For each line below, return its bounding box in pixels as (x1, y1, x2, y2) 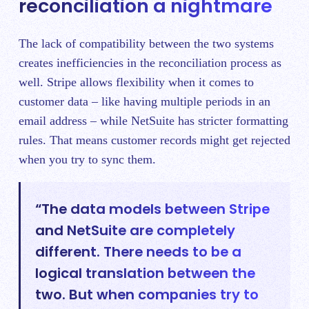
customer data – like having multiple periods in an (19, 94, 270, 108)
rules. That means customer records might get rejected (19, 132, 290, 147)
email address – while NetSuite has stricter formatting (19, 113, 288, 128)
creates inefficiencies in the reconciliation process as (19, 55, 281, 70)
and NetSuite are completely (35, 221, 236, 241)
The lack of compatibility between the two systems (19, 36, 274, 50)
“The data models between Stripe (35, 199, 270, 219)
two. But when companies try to (35, 285, 259, 305)
